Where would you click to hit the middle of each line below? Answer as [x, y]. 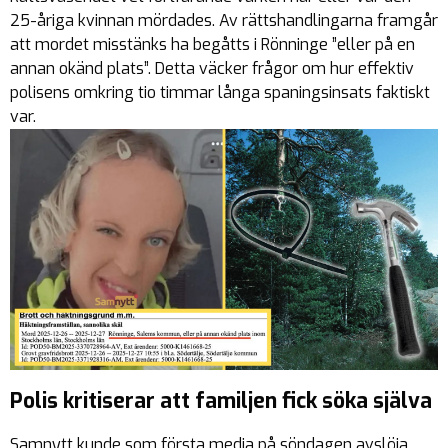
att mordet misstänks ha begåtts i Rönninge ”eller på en [212, 44]
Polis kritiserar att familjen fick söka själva [221, 400]
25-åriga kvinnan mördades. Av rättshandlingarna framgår [224, 20]
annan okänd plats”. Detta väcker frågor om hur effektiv [212, 68]
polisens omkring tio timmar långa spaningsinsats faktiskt [220, 92]
